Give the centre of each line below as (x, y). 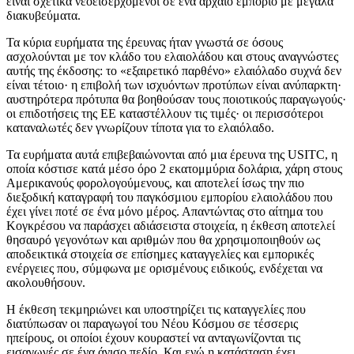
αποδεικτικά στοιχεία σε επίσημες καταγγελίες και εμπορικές (160, 254)
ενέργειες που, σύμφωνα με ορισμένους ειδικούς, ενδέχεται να (164, 268)
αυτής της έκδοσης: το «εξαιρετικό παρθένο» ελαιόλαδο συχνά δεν (174, 70)
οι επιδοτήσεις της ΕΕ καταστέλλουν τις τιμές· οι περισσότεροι (165, 113)
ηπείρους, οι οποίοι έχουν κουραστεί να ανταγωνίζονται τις (153, 337)
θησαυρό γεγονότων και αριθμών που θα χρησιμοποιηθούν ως (163, 239)
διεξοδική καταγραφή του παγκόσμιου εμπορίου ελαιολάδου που (169, 197)
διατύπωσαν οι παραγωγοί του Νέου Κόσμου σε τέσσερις (152, 323)
